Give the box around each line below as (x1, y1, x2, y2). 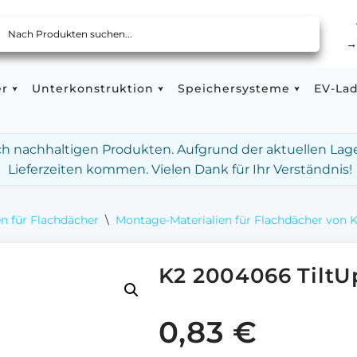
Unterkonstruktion (32, 81, 154, 96)
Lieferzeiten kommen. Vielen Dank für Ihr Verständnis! (7, 162, 352, 177)
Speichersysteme (178, 81, 290, 96)
